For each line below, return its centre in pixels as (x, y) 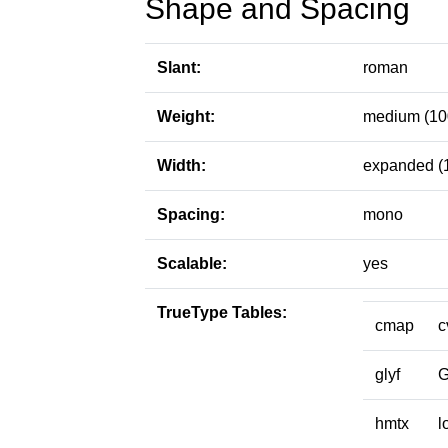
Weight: (186, 116)
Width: (181, 165)
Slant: (179, 67)
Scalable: (192, 263)
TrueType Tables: (222, 312)
